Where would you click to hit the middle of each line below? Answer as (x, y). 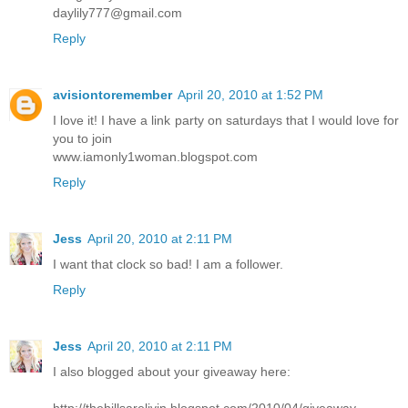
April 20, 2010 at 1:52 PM (250, 94)
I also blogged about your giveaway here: (172, 371)
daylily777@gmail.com (117, 12)
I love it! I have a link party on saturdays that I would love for (226, 120)
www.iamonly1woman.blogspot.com (155, 156)
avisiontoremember (112, 94)
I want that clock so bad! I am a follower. (168, 264)
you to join (82, 138)
